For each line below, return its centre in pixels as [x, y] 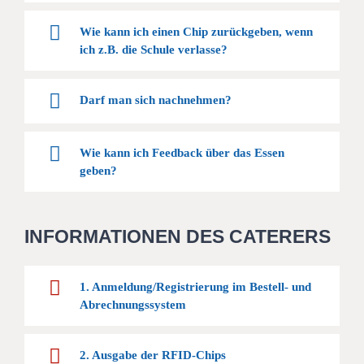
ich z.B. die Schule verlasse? [153, 50]
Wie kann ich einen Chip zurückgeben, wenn [196, 32]
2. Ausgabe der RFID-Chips [152, 355]
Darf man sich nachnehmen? [155, 100]
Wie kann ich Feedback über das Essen [182, 153]
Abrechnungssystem [132, 305]
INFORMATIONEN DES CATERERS [177, 237]
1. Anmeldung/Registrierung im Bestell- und [195, 287]
